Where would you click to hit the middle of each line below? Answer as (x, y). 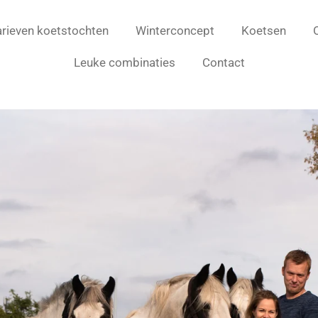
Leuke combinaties (124, 62)
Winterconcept (175, 30)
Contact (223, 62)
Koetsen (263, 30)
